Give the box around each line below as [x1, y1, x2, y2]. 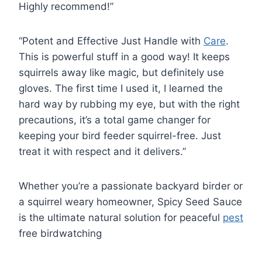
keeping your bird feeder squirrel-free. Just [19, 129, 221, 142]
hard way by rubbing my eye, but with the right [19, 98, 240, 110]
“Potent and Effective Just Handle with [19, 35, 204, 47]
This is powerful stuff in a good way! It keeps [19, 50, 230, 63]
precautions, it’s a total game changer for [19, 113, 211, 126]
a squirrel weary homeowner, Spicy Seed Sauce [19, 195, 242, 208]
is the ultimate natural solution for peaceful [19, 211, 223, 223]
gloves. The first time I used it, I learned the [19, 82, 223, 94]
